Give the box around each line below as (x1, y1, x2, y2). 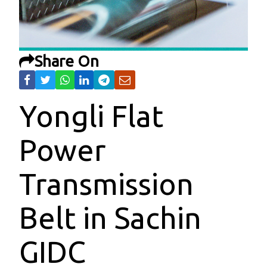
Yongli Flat (19, 99, 163, 133)
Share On (35, 52, 99, 70)
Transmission (19, 167, 194, 201)
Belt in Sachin (19, 201, 201, 235)
